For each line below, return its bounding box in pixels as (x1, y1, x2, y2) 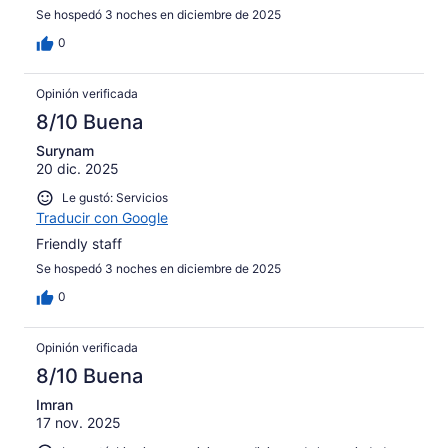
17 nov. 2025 (36, 413, 121, 431)
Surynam (36, 142, 94, 160)
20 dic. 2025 (36, 160, 119, 178)
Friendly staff (36, 234, 122, 252)
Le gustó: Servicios (62, 190, 168, 206)
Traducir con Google (36, 208, 168, 226)
